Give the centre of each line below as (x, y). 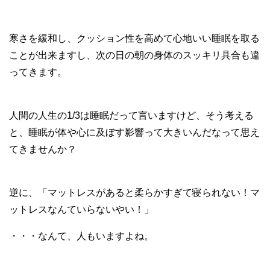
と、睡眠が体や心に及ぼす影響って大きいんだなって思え (134, 132)
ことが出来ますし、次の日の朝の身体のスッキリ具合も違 (134, 55)
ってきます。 (38, 72)
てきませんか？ (43, 149)
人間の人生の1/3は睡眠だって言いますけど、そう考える (131, 115)
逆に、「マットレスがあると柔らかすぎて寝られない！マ (134, 192)
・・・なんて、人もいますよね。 (81, 236)
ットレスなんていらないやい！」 (81, 209)
